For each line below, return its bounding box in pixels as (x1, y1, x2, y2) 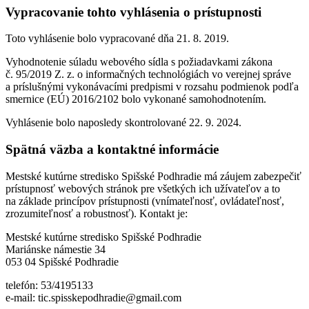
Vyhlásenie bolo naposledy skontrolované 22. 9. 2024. (6, 117, 241, 129)
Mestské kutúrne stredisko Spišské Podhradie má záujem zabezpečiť (6, 170, 301, 182)
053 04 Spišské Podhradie (6, 255, 119, 268)
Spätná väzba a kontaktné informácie (6, 142, 219, 157)
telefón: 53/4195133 (6, 279, 93, 291)
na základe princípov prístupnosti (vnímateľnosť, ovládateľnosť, (6, 195, 284, 207)
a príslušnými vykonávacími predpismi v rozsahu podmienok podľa (6, 81, 299, 93)
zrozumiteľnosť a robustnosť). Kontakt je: (6, 207, 188, 219)
